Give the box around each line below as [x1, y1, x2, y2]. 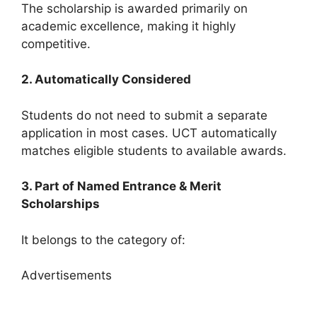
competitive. [21, 36, 91, 51]
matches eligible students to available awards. [21, 143, 287, 158]
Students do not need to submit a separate [21, 108, 267, 122]
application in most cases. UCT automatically [21, 125, 277, 140]
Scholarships [21, 197, 100, 211]
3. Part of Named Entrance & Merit [21, 179, 221, 193]
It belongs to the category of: [21, 232, 185, 247]
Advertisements [21, 268, 112, 282]
